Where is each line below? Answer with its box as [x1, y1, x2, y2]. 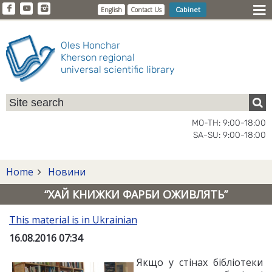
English [100, 5, 122, 14]
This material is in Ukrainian [9, 213, 137, 226]
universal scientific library [61, 64, 175, 75]
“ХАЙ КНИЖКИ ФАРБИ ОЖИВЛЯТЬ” [44, 187, 228, 202]
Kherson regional [61, 52, 135, 63]
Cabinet [175, 5, 200, 14]
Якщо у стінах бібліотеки [137, 256, 263, 269]
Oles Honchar [61, 39, 120, 51]
